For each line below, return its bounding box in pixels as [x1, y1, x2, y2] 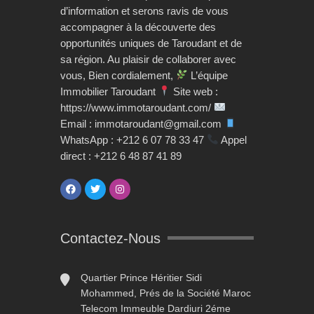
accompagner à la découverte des [60, 20, 216, 33]
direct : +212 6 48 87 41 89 [60, 149, 182, 162]
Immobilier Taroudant [60, 85, 158, 97]
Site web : [170, 85, 219, 97]
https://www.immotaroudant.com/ [60, 101, 214, 114]
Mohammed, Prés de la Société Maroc [81, 287, 251, 299]
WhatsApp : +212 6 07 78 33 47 [60, 133, 207, 146]
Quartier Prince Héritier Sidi [81, 271, 202, 283]
